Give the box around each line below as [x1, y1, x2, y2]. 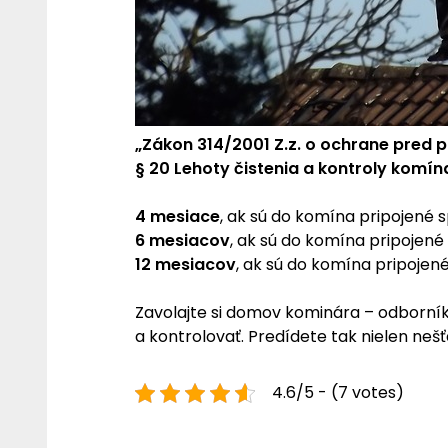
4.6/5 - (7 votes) [271, 380, 404, 404]
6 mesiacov [134, 228, 230, 252]
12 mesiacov [134, 252, 236, 276]
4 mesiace [134, 204, 220, 228]
